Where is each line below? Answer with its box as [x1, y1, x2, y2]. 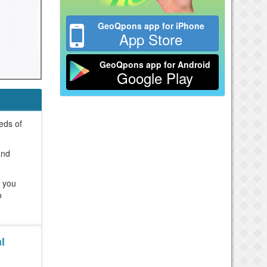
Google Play [117, 67, 194, 88]
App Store [119, 28, 183, 49]
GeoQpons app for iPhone [97, 19, 204, 32]
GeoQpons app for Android [100, 58, 211, 70]
